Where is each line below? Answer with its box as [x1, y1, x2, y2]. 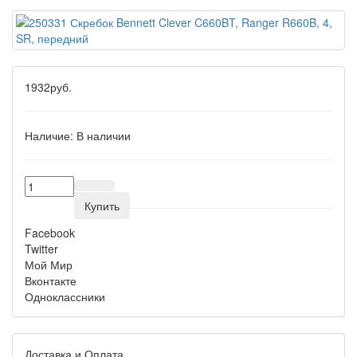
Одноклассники [25, 288, 105, 304]
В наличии [76, 127, 131, 143]
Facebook [25, 225, 75, 241]
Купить [84, 198, 120, 214]
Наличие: [25, 127, 73, 143]
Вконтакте [25, 273, 76, 288]
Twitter [25, 241, 58, 257]
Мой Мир [25, 257, 73, 273]
